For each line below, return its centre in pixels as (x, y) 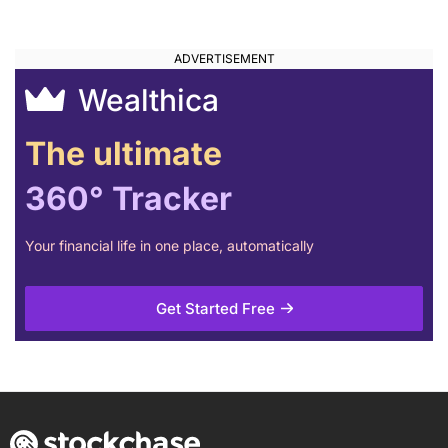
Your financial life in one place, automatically (169, 246)
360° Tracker (128, 199)
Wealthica (144, 100)
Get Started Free (215, 309)
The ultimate (123, 154)
